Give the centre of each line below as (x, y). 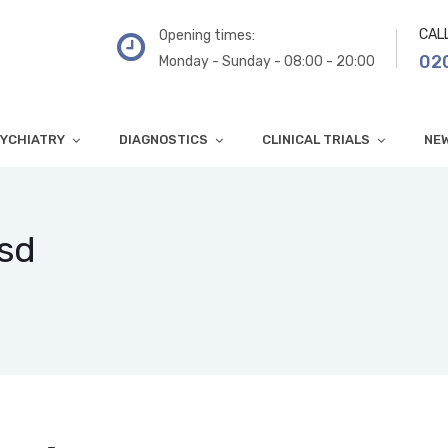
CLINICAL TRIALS (316, 140)
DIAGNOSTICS (163, 140)
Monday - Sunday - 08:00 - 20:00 (267, 61)
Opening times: (207, 35)
